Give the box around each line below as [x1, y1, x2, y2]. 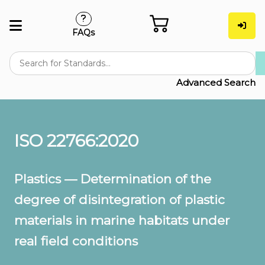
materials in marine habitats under [14, 213, 230, 228]
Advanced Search [176, 77, 256, 88]
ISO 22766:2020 [14, 131, 138, 151]
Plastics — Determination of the [14, 172, 211, 187]
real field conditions [14, 234, 138, 249]
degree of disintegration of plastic [14, 192, 225, 208]
